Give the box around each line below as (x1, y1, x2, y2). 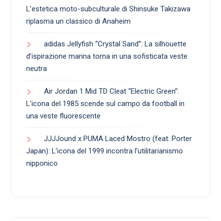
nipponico (26, 159, 58, 168)
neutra (26, 64, 47, 74)
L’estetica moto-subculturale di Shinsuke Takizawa (26, 4, 190, 14)
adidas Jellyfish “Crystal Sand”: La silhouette (44, 39, 186, 49)
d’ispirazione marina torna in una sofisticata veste (26, 52, 187, 61)
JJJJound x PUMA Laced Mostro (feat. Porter (44, 134, 192, 144)
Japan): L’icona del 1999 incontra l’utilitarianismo (26, 147, 183, 156)
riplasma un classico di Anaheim (26, 17, 131, 26)
